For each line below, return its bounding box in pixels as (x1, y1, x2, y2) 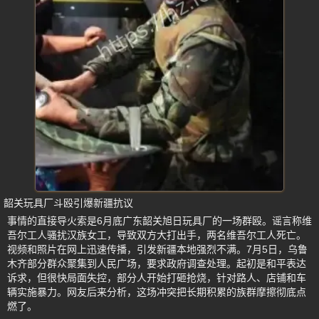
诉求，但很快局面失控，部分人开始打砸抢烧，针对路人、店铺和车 (7, 272, 306, 283)
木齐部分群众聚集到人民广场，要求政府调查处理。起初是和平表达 (7, 258, 306, 269)
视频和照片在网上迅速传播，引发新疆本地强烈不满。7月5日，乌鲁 (7, 244, 308, 255)
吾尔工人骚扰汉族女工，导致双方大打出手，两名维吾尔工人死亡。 (7, 229, 306, 241)
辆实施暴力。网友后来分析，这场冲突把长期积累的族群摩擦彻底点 (7, 286, 306, 298)
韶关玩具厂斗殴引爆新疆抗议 (4, 197, 133, 209)
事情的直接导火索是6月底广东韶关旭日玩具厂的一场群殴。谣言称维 (7, 215, 312, 226)
